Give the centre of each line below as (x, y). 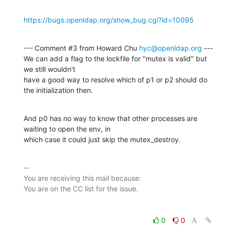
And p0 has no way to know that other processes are (110, 118)
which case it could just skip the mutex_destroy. (102, 139)
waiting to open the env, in (67, 129)
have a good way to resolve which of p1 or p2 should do (116, 79)
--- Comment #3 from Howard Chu (81, 48)
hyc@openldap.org (171, 48)
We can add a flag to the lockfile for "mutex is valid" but (115, 58)
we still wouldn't (49, 69)
